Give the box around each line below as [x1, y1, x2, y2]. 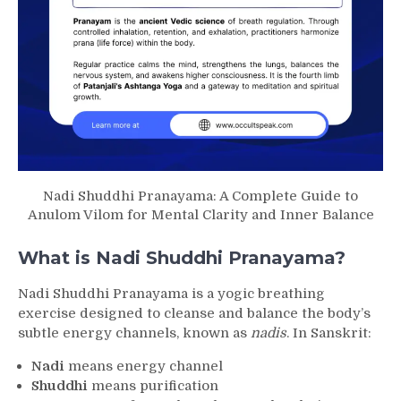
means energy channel [64, 357, 223, 374]
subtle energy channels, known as [18, 324, 251, 341]
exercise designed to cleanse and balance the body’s [18, 304, 371, 321]
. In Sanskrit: [286, 324, 371, 341]
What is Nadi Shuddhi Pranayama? [18, 246, 346, 269]
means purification [88, 377, 218, 394]
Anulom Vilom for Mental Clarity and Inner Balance [27, 207, 374, 224]
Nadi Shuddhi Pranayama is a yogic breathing [18, 285, 325, 302]
